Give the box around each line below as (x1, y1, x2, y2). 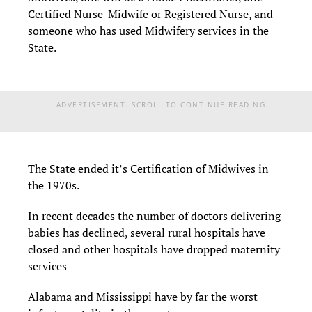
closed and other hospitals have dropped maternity (28, 242, 280, 258)
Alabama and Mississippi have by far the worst (28, 289, 258, 305)
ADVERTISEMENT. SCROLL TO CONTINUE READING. (56, 100, 269, 110)
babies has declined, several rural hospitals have (28, 225, 265, 241)
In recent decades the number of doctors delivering (28, 208, 281, 224)
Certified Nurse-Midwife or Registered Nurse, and (28, 6, 273, 22)
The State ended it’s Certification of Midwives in (28, 161, 269, 177)
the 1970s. (28, 178, 79, 194)
